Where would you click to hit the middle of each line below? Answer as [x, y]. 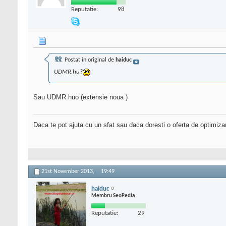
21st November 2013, [69, 172]
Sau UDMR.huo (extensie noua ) [80, 97]
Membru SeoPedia [113, 196]
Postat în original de [89, 60]
